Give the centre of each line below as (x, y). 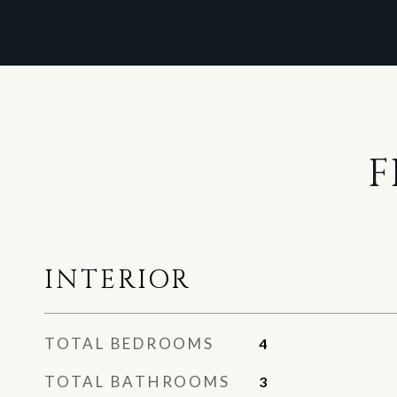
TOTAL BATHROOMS (137, 381)
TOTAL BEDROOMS (129, 343)
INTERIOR (118, 280)
